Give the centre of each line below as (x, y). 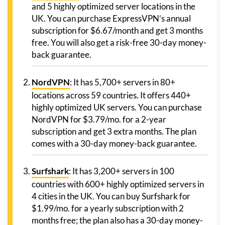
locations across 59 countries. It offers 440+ (111, 95)
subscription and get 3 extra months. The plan (114, 132)
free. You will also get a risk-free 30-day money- (119, 43)
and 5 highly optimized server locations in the (114, 7)
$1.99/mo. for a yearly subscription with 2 (108, 208)
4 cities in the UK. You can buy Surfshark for (111, 196)
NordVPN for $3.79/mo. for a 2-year (99, 120)
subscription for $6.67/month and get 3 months (117, 31)
